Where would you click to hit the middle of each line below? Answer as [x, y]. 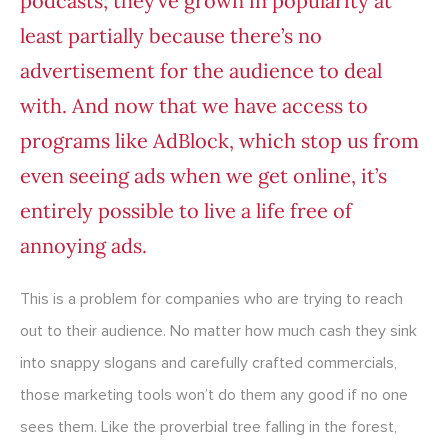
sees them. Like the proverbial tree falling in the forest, [208, 427]
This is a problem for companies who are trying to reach [211, 299]
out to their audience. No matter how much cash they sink [218, 331]
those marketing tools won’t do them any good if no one [214, 395]
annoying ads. [83, 246]
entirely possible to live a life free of [186, 211]
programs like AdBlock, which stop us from [219, 141]
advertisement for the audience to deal [201, 71]
